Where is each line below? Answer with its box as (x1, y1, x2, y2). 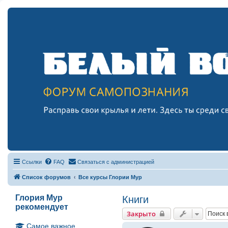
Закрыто (127, 209, 156, 218)
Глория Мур (15, 193, 63, 202)
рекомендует (15, 202, 68, 211)
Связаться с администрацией (77, 158, 154, 165)
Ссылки (22, 158, 42, 165)
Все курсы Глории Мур (78, 174, 142, 180)
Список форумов (22, 174, 71, 180)
